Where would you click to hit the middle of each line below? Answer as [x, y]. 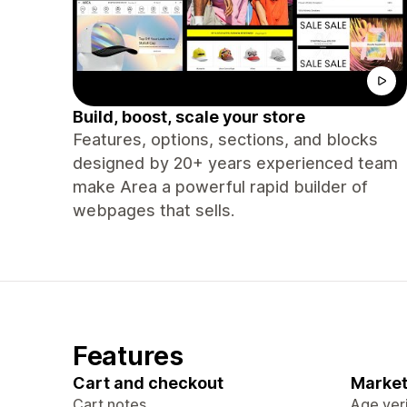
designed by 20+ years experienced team [235, 163]
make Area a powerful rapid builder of [220, 187]
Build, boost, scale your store [189, 117]
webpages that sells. [154, 210]
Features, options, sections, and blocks [225, 139]
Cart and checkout [148, 383]
